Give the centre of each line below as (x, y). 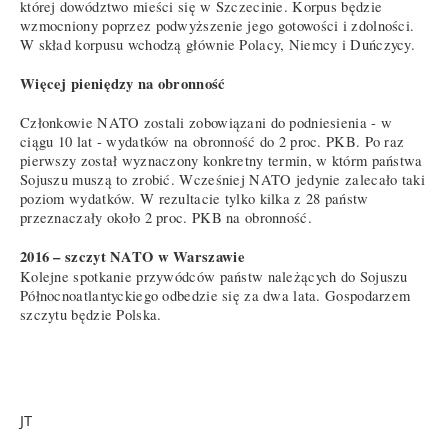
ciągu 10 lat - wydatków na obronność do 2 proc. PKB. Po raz (212, 141)
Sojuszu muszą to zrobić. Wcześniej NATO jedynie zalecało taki (222, 179)
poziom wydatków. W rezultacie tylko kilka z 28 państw (194, 198)
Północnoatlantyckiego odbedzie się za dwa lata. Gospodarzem (215, 295)
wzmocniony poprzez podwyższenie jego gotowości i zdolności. (217, 25)
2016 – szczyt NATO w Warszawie (132, 256)
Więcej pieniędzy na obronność (123, 83)
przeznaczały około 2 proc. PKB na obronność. (166, 217)
